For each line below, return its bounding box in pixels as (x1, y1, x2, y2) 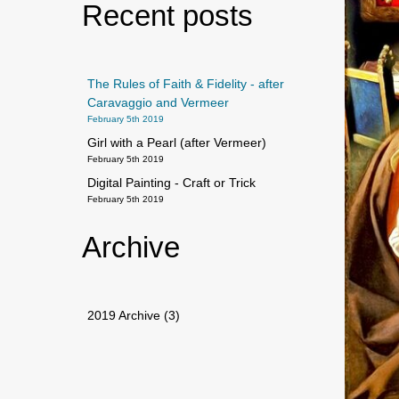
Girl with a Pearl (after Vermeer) (87, 135, 266, 150)
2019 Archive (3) (87, 308, 180, 322)
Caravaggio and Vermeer (87, 95, 229, 110)
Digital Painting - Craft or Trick (87, 175, 256, 190)
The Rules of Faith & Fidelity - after (87, 77, 284, 91)
